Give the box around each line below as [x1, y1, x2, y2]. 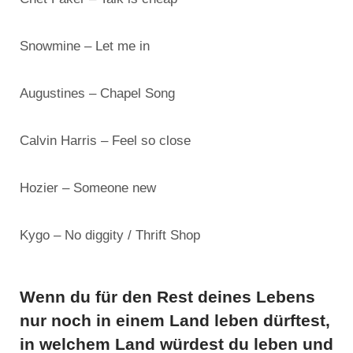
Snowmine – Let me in [20, 39, 150, 54]
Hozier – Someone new [20, 180, 156, 196]
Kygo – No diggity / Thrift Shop [20, 228, 200, 243]
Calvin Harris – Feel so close [20, 133, 191, 149]
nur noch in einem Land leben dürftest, [20, 311, 330, 330]
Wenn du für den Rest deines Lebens [20, 288, 315, 307]
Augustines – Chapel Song [20, 86, 175, 102]
